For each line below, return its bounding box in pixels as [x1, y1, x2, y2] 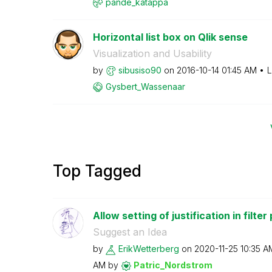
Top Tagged [53, 161, 141, 180]
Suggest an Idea [92, 226, 167, 238]
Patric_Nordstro [133, 260, 204, 270]
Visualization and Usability [92, 47, 212, 59]
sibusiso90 [118, 64, 161, 75]
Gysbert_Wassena [105, 81, 177, 92]
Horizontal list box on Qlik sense [92, 30, 248, 43]
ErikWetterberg [118, 243, 179, 254]
